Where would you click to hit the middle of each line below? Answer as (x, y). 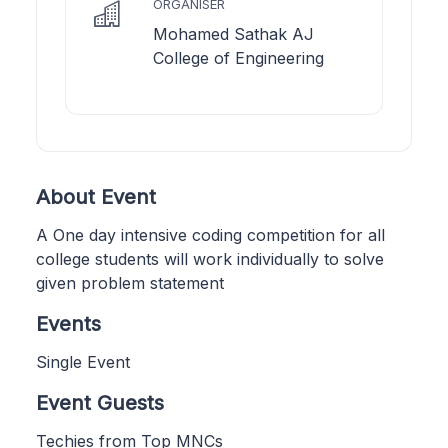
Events (68, 323)
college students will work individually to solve (210, 258)
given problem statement (130, 282)
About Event (96, 196)
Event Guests (100, 402)
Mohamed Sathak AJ (233, 33)
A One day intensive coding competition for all (210, 234)
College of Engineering (238, 57)
